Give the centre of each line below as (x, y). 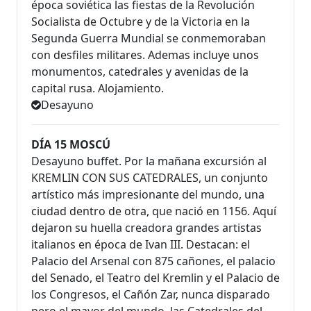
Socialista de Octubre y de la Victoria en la (141, 22)
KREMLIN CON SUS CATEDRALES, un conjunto (150, 178)
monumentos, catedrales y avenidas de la (140, 72)
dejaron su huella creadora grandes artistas (146, 228)
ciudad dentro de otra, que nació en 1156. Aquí (154, 211)
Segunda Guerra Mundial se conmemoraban (149, 39)
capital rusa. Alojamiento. (98, 89)
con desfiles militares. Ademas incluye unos (145, 55)
